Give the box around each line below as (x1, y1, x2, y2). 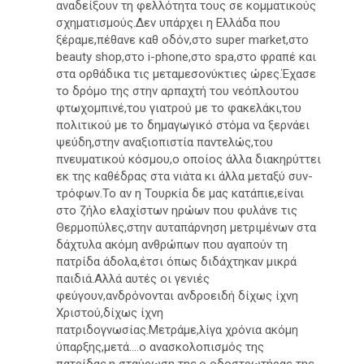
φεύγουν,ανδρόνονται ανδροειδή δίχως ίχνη (56, 288, 298, 304)
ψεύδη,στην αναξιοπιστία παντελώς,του (56, 135, 273, 150)
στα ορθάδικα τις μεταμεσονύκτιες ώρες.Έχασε (56, 67, 316, 82)
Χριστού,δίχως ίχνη (56, 305, 163, 321)
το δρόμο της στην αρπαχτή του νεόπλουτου (56, 84, 299, 99)
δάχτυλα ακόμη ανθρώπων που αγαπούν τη (56, 237, 288, 253)
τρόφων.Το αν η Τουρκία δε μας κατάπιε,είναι (56, 186, 304, 201)
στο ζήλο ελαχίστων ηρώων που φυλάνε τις (56, 203, 297, 219)
